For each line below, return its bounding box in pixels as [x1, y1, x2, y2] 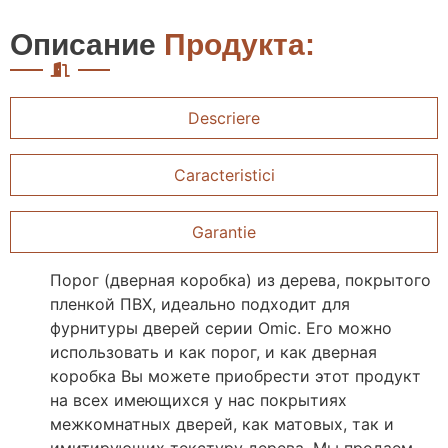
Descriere [188, 108, 260, 129]
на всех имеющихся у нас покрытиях [50, 389, 347, 410]
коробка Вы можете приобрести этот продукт [50, 365, 421, 386]
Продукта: [164, 28, 315, 62]
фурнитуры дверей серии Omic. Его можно [50, 317, 392, 338]
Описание [10, 28, 164, 62]
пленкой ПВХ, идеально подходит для [50, 293, 350, 314]
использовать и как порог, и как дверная [50, 341, 377, 362]
